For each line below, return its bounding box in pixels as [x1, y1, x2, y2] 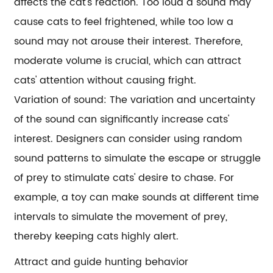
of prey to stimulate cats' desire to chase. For [14, 170, 235, 186]
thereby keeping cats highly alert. [14, 229, 179, 244]
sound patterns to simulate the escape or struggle [14, 151, 261, 166]
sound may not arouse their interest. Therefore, [14, 34, 243, 49]
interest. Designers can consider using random [14, 131, 243, 147]
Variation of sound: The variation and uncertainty [14, 92, 256, 108]
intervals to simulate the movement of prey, [14, 209, 228, 225]
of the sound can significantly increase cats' [14, 112, 230, 127]
